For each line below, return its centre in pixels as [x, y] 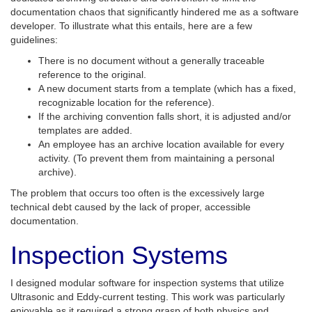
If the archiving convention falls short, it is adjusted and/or [165, 116]
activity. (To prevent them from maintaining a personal [156, 158]
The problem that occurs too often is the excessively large [138, 193]
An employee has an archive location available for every [161, 144]
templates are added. [85, 130]
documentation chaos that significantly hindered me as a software [155, 12]
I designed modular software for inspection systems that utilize [147, 283]
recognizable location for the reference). [126, 102]
